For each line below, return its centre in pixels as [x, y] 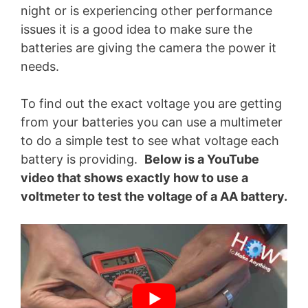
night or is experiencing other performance [146, 10]
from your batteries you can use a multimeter [152, 122]
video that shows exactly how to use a [134, 177]
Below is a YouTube [202, 159]
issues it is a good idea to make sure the [136, 29]
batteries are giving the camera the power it [148, 47]
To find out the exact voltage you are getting [151, 103]
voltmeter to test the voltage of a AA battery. [154, 196]
